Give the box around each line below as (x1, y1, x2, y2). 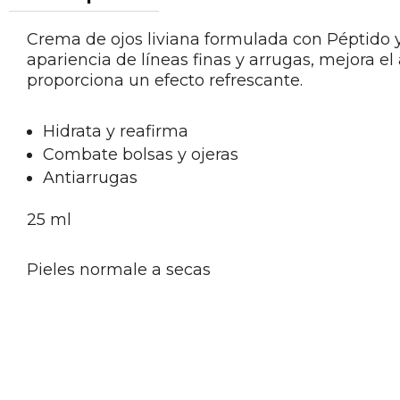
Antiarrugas (43, 168, 137, 188)
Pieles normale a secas (27, 259, 211, 279)
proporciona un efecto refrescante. (27, 70, 307, 90)
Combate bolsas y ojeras (43, 145, 238, 165)
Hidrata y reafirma (43, 121, 188, 142)
